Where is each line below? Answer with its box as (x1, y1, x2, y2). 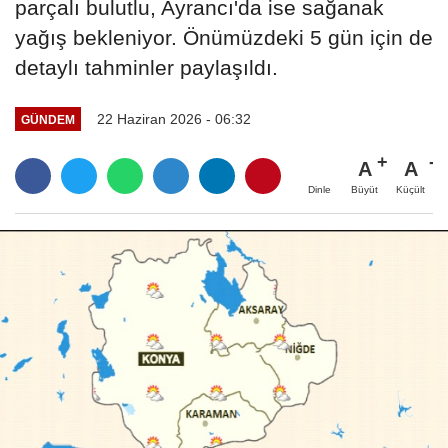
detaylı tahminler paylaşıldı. (15, 56, 278, 80)
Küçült (396, 184, 425, 196)
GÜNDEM (20, 112, 75, 126)
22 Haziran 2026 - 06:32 (96, 111, 251, 128)
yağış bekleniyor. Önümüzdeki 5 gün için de (15, 26, 433, 50)
